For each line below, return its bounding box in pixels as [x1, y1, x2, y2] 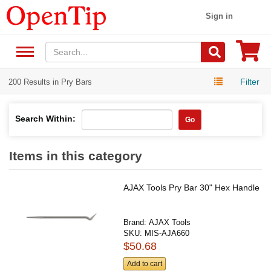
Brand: [123, 217, 149, 227]
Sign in [206, 11, 233, 21]
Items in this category [9, 148, 142, 163]
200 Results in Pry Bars [8, 77, 92, 87]
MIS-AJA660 [145, 228, 190, 238]
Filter [240, 76, 260, 87]
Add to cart [127, 260, 163, 269]
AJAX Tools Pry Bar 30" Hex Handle [123, 182, 260, 192]
